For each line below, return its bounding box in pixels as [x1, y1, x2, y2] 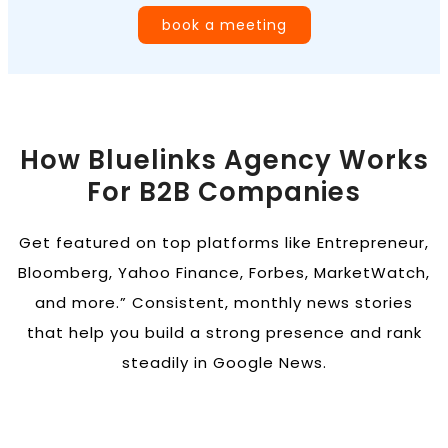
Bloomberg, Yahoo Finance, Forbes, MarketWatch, [18, 261, 430, 283]
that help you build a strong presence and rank [26, 321, 422, 343]
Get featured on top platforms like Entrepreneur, [19, 231, 429, 253]
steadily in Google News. [121, 351, 327, 373]
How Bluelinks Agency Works [19, 141, 429, 178]
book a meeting [161, 14, 287, 35]
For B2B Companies [87, 173, 361, 210]
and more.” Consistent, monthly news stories [35, 291, 413, 313]
